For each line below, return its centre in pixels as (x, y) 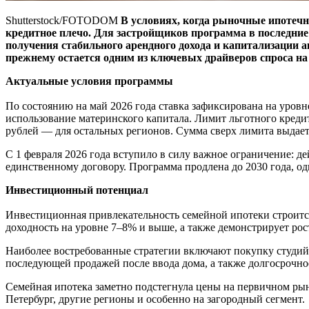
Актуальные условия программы (89, 81)
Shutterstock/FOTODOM (63, 20)
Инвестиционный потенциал (77, 190)
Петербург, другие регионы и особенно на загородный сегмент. (155, 299)
